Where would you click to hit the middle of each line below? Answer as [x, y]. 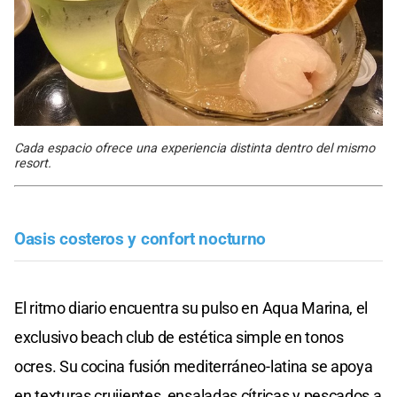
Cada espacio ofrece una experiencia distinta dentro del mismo [195, 148]
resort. [33, 163]
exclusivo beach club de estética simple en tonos [179, 337]
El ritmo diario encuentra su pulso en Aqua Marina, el [191, 307]
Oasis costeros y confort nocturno [140, 238]
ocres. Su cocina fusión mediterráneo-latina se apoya [194, 366]
